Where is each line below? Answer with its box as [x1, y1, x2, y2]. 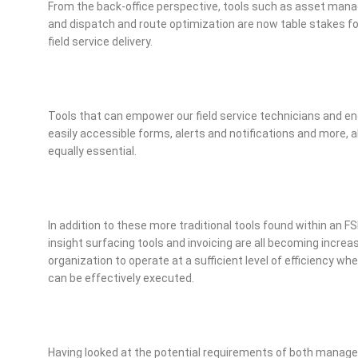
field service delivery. [48, 34, 153, 48]
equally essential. [48, 144, 137, 157]
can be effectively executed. [48, 271, 194, 284]
